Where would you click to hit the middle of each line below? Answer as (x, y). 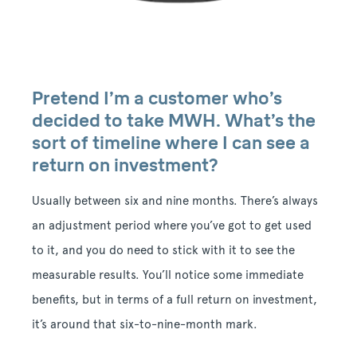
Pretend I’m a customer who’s (157, 98)
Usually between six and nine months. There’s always (175, 200)
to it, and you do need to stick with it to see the (163, 250)
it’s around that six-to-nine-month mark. (145, 324)
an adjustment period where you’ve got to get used (172, 225)
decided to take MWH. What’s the (174, 120)
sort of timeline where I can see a (171, 143)
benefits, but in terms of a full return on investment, (175, 299)
